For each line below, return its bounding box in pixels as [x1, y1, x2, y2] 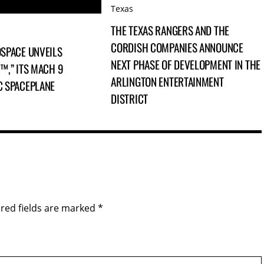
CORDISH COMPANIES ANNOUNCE [111, 39, 243, 57]
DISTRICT [111, 90, 148, 108]
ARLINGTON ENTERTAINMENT [111, 73, 224, 91]
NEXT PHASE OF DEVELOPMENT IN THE [111, 56, 261, 74]
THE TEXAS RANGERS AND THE [111, 22, 230, 39]
